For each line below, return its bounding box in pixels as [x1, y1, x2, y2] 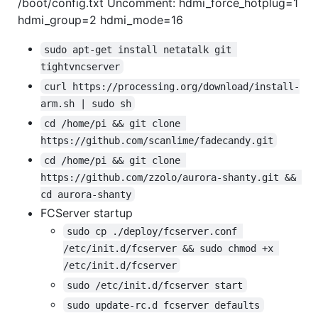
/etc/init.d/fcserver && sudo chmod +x [63, 242, 279, 254]
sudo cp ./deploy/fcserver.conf [67, 225, 243, 237]
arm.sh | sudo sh [40, 97, 131, 109]
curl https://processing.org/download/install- [44, 80, 300, 92]
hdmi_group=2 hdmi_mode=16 [18, 13, 183, 28]
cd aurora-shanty [40, 188, 131, 200]
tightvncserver [40, 60, 120, 72]
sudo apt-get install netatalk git [44, 43, 238, 55]
